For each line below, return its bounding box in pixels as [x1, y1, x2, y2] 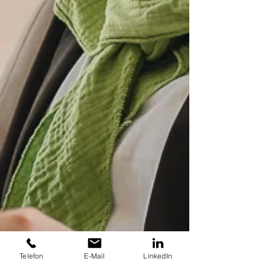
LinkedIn [143, 251, 172, 260]
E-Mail [84, 251, 105, 260]
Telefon [20, 251, 44, 260]
